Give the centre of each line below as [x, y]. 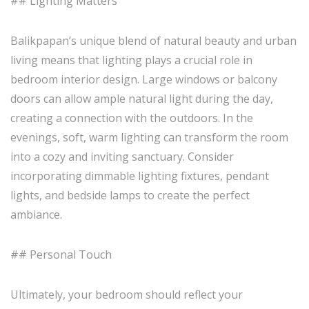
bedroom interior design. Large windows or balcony [144, 79]
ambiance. [36, 215]
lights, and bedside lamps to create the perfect [130, 195]
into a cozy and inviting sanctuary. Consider [122, 157]
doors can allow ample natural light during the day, [142, 99]
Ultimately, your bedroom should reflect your [127, 295]
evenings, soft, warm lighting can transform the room [149, 137]
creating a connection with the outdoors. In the [132, 118]
